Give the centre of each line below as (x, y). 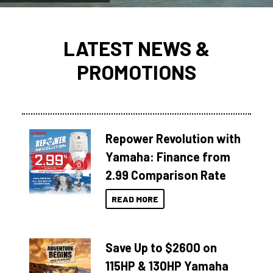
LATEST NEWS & (136, 48)
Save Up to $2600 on (161, 247)
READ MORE (135, 199)
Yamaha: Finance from (168, 157)
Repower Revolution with (173, 138)
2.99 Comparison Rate (166, 175)
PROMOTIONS (136, 72)
